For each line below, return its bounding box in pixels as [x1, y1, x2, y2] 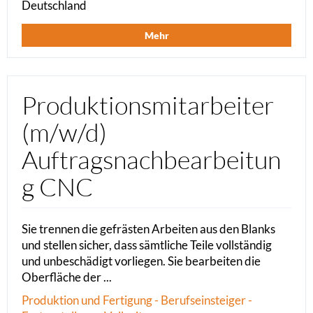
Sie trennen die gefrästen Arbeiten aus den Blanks [22, 221, 275, 237]
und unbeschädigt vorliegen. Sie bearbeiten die [22, 254, 261, 269]
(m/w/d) [22, 117, 107, 148]
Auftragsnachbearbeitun [22, 144, 281, 175]
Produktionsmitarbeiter [22, 89, 274, 121]
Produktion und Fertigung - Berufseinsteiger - [22, 293, 252, 308]
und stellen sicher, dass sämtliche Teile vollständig [22, 238, 272, 253]
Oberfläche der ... [22, 270, 112, 285]
